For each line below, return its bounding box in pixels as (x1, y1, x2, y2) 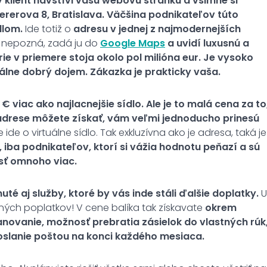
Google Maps (100, 36, 165, 50)
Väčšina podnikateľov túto (107, 7, 238, 21)
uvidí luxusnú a (176, 36, 249, 50)
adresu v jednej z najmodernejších (73, 21, 241, 36)
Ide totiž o (25, 21, 73, 36)
